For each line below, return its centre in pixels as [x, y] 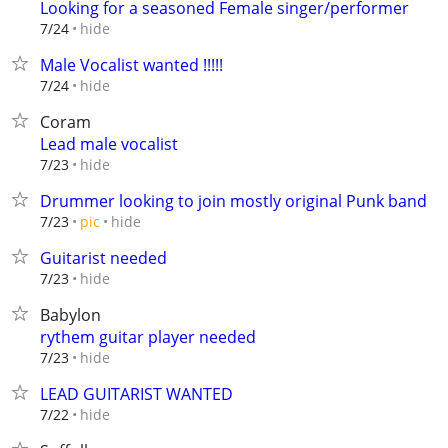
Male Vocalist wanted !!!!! [131, 65]
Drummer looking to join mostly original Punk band [233, 201]
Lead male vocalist [109, 144]
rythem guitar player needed [148, 337]
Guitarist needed [103, 258]
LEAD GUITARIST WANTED [136, 394]
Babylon [70, 315]
